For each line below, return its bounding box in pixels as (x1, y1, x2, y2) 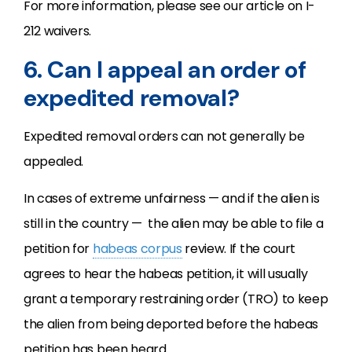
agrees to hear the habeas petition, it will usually (24, 265, 308, 283)
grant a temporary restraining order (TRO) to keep (24, 290, 328, 308)
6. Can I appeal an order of (24, 54, 306, 85)
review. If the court (181, 240, 295, 258)
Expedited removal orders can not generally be (24, 127, 305, 145)
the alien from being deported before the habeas (24, 315, 318, 333)
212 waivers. (24, 22, 92, 40)
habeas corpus (92, 240, 182, 258)
